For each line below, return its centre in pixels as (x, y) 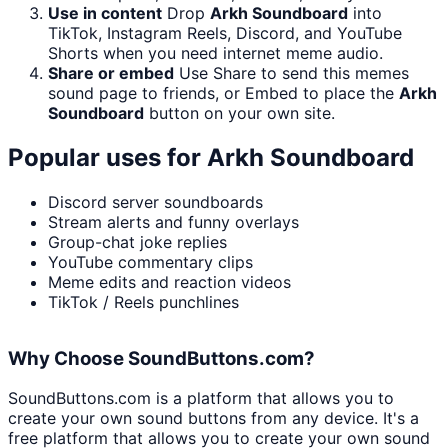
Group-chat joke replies (137, 242)
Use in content (105, 13)
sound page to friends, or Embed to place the (223, 93)
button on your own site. (239, 113)
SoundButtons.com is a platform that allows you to (201, 398)
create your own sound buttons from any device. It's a (213, 418)
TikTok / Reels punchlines (143, 302)
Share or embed (111, 73)
